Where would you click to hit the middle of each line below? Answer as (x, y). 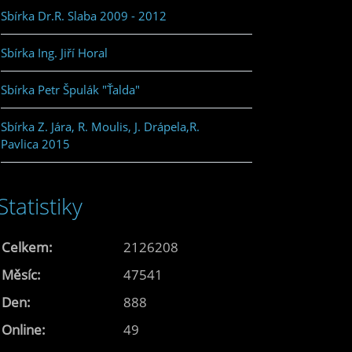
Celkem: (27, 247)
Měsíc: (21, 274)
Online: (24, 329)
